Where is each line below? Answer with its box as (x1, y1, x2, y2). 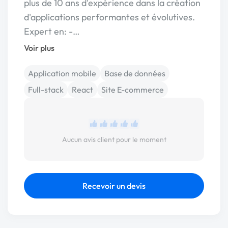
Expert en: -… (24, 25, 80, 37)
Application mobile (28, 68, 96, 78)
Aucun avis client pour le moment (62, 135, 166, 144)
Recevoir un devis (82, 181, 146, 191)
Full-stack (28, 84, 64, 95)
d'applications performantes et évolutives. (24, 11, 195, 23)
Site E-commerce (101, 84, 164, 95)
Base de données (104, 68, 165, 78)
